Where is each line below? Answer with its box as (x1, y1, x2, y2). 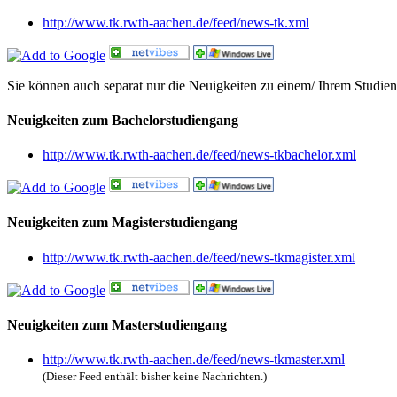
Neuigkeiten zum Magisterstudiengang (7, 214, 237, 230)
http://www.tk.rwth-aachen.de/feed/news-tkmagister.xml (43, 249, 355, 265)
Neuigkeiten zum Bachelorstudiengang (7, 112, 238, 128)
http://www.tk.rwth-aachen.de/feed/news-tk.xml (43, 14, 309, 30)
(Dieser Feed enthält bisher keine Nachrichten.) (43, 370, 267, 384)
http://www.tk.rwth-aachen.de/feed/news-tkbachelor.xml (43, 147, 356, 163)
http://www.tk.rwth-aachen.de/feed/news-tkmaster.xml (43, 352, 345, 368)
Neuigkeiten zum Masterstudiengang (7, 316, 227, 332)
